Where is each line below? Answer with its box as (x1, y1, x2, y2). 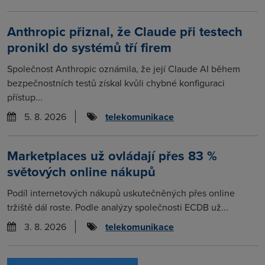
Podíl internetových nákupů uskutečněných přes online (7, 186, 235, 199)
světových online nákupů (7, 161, 156, 181)
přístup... (7, 90, 43, 104)
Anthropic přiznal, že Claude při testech (7, 21, 243, 41)
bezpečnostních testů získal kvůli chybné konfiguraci (7, 76, 225, 89)
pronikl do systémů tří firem (7, 37, 172, 57)
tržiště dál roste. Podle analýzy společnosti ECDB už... (7, 200, 228, 214)
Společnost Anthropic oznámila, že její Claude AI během (7, 62, 240, 75)
